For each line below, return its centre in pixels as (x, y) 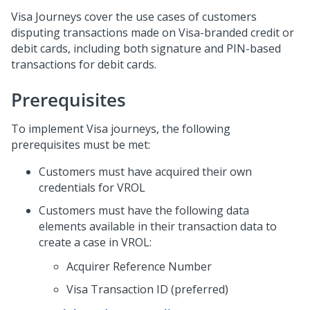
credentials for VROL (92, 188)
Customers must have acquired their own (145, 172)
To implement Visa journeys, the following (121, 129)
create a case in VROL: (95, 242)
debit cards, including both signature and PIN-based (146, 48)
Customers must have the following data (144, 210)
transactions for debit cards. (84, 64)
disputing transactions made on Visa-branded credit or (153, 33)
